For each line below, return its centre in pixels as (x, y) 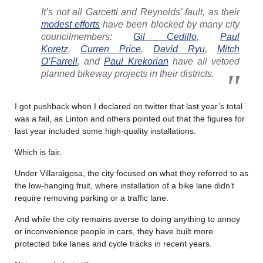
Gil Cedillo (165, 36)
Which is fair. (38, 152)
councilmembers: (87, 36)
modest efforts (71, 24)
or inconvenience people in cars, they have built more (114, 231)
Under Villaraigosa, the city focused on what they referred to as (131, 173)
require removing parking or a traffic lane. (92, 198)
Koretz (55, 49)
